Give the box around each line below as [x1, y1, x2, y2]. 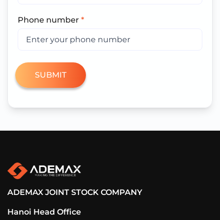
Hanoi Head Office [7, 207, 81, 217]
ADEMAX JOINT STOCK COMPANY [7, 187, 142, 197]
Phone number [18, 15, 81, 25]
